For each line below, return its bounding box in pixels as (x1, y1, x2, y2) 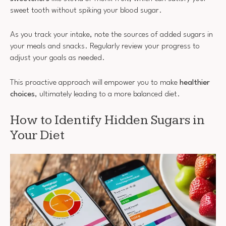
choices (10, 90, 35, 98)
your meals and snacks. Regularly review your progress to (10, 42, 200, 50)
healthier (180, 78, 210, 87)
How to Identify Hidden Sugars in (10, 112, 205, 128)
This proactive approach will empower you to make (10, 78, 180, 87)
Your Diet (10, 128, 65, 143)
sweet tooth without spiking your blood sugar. (10, 6, 162, 15)
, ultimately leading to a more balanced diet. (35, 90, 180, 98)
